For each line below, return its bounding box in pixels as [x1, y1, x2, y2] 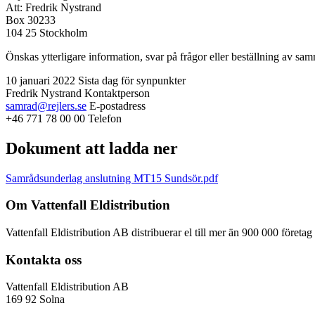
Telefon [88, 112, 122, 124]
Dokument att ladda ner [6, 139, 178, 157]
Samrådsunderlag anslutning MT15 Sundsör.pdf [6, 172, 218, 184]
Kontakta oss [6, 252, 82, 267]
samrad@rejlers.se [6, 99, 86, 112]
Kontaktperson [84, 86, 150, 99]
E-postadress [89, 99, 146, 112]
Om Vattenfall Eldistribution [6, 198, 170, 213]
